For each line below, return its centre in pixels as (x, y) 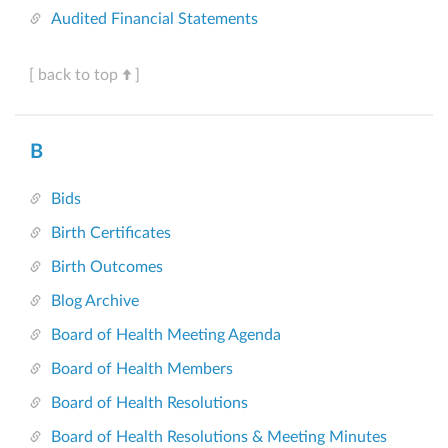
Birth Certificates (111, 233)
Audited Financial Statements (154, 19)
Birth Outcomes (107, 267)
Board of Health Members (142, 369)
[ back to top (73, 75)
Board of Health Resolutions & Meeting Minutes (219, 437)
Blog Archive (95, 301)
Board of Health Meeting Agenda (166, 335)
